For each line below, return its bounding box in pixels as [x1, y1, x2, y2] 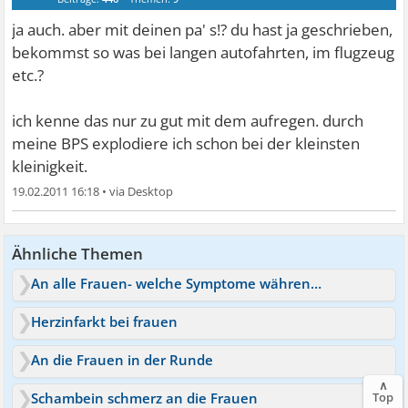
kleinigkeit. [12, 155, 88, 177]
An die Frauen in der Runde [31, 350, 214, 369]
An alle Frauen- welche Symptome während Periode [311, 273, 322, 292]
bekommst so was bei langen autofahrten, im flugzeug [12, 41, 395, 63]
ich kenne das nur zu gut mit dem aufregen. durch [12, 109, 364, 131]
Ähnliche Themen [12, 242, 144, 264]
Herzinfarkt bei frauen [31, 311, 178, 331]
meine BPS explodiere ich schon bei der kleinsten [12, 132, 361, 154]
